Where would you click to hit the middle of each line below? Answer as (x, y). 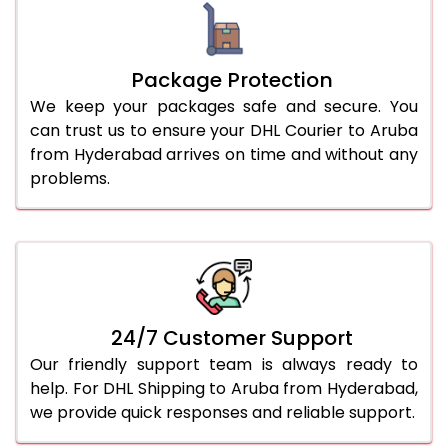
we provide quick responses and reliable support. (222, 412)
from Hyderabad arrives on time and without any (224, 154)
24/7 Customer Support (232, 337)
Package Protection (232, 79)
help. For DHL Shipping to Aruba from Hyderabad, (224, 388)
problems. (70, 178)
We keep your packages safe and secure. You (224, 106)
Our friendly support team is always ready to (224, 364)
